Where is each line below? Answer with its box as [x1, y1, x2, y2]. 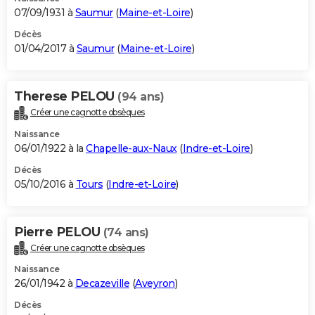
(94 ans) [117, 89, 164, 103]
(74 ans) [103, 225, 149, 239]
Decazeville [75, 277, 129, 290]
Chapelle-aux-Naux [86, 141, 177, 155]
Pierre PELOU [14, 224, 103, 240]
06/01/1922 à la [14, 141, 86, 155]
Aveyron [135, 277, 175, 290]
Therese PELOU [14, 88, 117, 104]
